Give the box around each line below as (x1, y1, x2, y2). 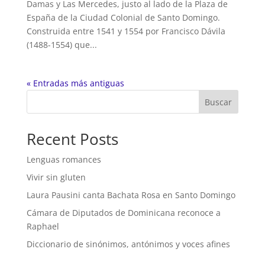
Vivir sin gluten (26, 172, 86, 183)
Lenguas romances (26, 154, 101, 166)
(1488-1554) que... (26, 39, 97, 51)
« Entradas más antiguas (26, 77, 124, 89)
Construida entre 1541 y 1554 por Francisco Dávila (26, 25, 225, 37)
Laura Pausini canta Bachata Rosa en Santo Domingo (26, 189, 235, 201)
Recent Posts (26, 128, 118, 150)
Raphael (26, 221, 59, 232)
